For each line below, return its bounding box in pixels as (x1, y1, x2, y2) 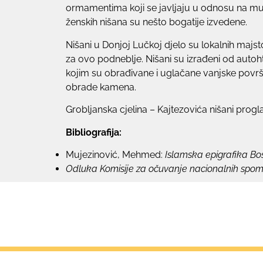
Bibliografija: (66, 126, 122, 138)
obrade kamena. (66, 81, 139, 93)
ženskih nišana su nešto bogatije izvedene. (66, 16, 247, 28)
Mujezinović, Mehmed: (66, 149, 165, 160)
